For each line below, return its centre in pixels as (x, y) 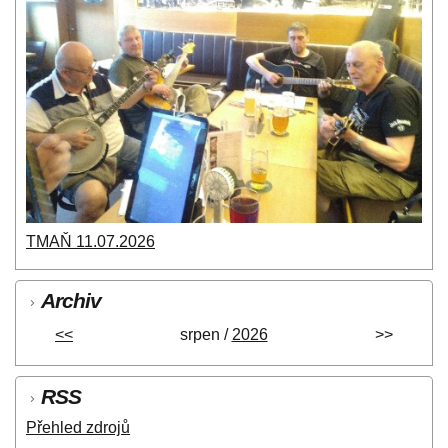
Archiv (71, 300)
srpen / (205, 334)
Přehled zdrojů (78, 427)
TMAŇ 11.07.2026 (90, 241)
